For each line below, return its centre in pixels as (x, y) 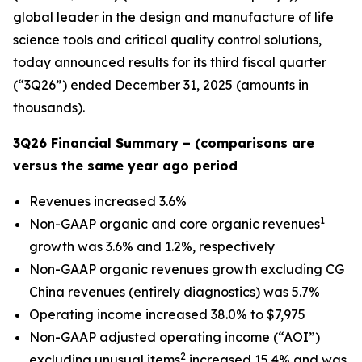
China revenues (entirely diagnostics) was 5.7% (175, 292)
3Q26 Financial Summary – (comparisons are (164, 143)
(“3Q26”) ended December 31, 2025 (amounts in (161, 85)
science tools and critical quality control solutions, (167, 40)
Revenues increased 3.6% (108, 201)
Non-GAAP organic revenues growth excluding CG (187, 269)
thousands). (49, 107)
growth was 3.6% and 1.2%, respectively (152, 246)
